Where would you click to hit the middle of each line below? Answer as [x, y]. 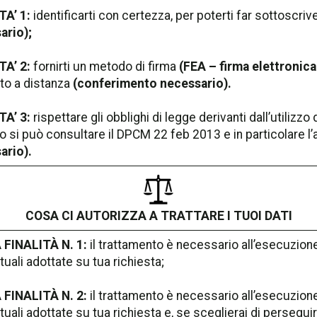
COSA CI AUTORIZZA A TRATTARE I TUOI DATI [158, 215]
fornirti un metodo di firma [105, 66]
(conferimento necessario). [151, 83]
